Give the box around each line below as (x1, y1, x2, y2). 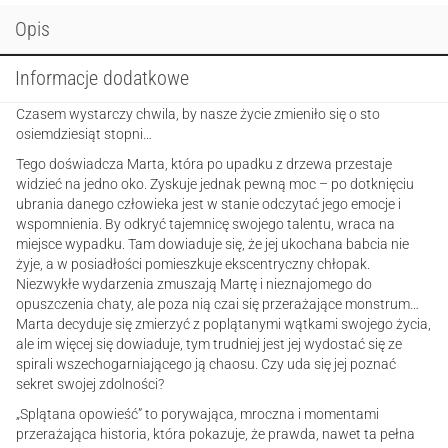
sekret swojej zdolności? (16, 376, 164, 392)
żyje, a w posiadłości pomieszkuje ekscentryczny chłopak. (16, 256, 370, 272)
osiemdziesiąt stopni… (16, 126, 152, 142)
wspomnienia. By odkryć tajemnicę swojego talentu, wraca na (16, 216, 395, 232)
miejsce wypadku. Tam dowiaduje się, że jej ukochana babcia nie (16, 236, 409, 252)
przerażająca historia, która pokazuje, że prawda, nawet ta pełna (16, 426, 415, 442)
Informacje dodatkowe (15, 66, 189, 90)
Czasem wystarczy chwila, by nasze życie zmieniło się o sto (16, 106, 380, 122)
